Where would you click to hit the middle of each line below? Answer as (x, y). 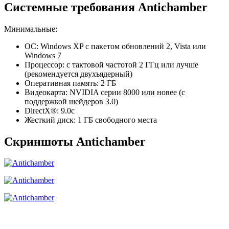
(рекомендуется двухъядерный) (78, 74)
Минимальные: (31, 29)
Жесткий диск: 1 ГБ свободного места (91, 120)
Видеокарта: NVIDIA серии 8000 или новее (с (105, 92)
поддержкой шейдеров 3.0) (71, 101)
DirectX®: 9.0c (50, 110)
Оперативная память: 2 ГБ (70, 83)
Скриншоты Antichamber (75, 141)
